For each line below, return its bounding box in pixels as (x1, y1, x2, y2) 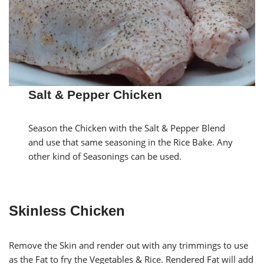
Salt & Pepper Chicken (28, 88, 163, 102)
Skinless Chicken (9, 203, 125, 219)
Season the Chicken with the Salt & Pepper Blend (28, 122, 226, 134)
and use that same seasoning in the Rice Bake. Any (28, 136, 233, 148)
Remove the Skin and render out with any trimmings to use (9, 239, 248, 252)
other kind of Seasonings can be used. (28, 150, 182, 163)
